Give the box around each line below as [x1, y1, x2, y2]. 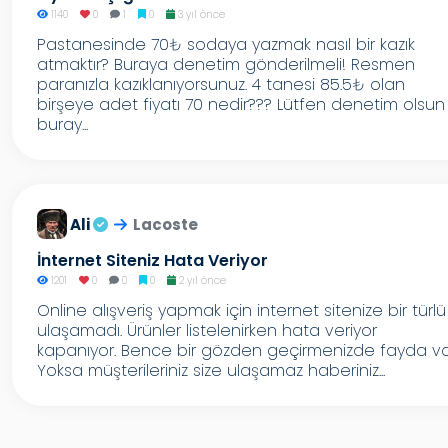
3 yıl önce [174, 7, 225, 22]
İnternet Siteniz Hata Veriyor [37, 249, 268, 272]
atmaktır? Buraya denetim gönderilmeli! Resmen [37, 53, 415, 76]
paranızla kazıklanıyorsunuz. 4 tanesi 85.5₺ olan [37, 73, 405, 96]
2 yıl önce [175, 273, 226, 288]
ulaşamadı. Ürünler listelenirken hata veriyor [37, 319, 377, 342]
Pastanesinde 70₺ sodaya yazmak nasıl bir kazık [37, 33, 415, 56]
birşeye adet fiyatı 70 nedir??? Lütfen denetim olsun [37, 93, 445, 116]
